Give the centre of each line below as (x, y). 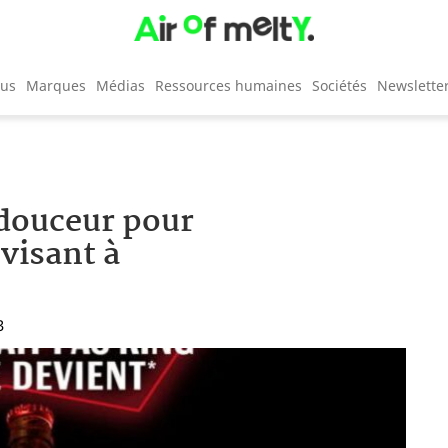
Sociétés (339, 85)
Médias (120, 85)
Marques (56, 85)
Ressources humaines (228, 85)
